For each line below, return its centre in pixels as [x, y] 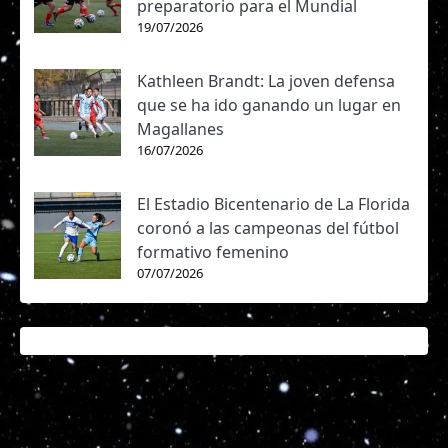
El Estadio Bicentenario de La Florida [273, 203]
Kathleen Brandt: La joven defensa [266, 80]
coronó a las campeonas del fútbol [268, 227]
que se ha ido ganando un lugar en [269, 104]
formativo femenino [213, 251]
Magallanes [180, 128]
